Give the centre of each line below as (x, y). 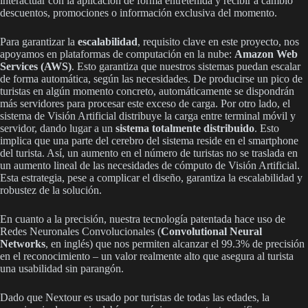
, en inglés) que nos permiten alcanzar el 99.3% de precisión (175, 243)
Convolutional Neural (211, 231)
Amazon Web (266, 54)
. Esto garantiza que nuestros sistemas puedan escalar (186, 66)
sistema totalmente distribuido (185, 128)
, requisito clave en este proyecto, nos (218, 41)
